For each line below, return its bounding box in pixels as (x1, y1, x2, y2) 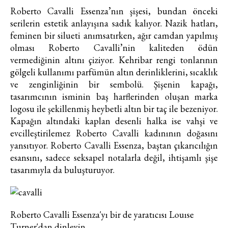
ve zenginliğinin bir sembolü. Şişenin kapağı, (10, 78, 218, 91)
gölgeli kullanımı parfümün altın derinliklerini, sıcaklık (10, 66, 218, 78)
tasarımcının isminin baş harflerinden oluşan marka (10, 91, 218, 103)
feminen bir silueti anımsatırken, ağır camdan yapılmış (10, 30, 218, 42)
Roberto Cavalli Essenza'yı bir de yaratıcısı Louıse (10, 209, 194, 221)
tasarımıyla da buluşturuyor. (10, 164, 115, 176)
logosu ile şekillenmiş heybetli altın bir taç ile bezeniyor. (10, 103, 218, 115)
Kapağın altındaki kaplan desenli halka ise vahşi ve (10, 115, 218, 127)
